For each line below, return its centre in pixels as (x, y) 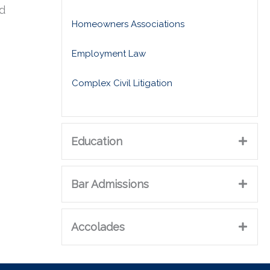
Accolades (98, 227)
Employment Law (109, 53)
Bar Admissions (110, 184)
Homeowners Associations (128, 24)
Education (97, 141)
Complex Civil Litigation (122, 83)
